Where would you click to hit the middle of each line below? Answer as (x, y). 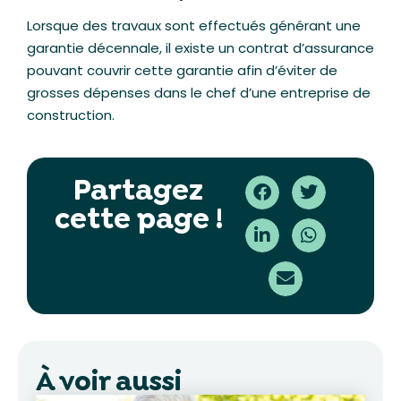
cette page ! (138, 218)
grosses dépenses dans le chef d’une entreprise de (199, 93)
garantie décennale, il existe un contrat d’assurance (200, 48)
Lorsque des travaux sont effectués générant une (194, 26)
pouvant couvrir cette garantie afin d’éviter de (182, 71)
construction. (71, 115)
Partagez (139, 189)
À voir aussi (109, 381)
